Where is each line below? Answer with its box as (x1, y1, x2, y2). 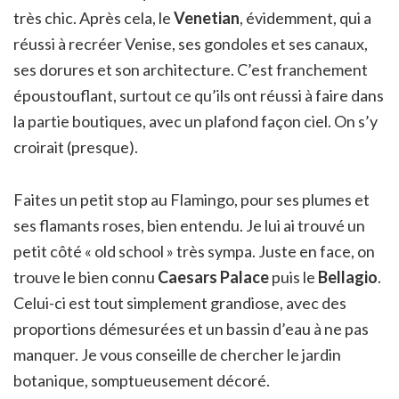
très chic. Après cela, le (13, 7, 174, 28)
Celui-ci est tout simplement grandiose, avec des (13, 292, 346, 313)
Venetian (174, 7, 240, 28)
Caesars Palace (158, 266, 269, 287)
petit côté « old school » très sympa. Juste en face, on (13, 240, 375, 261)
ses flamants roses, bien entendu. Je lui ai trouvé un (13, 215, 365, 235)
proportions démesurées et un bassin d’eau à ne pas (13, 318, 369, 338)
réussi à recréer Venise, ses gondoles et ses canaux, (13, 33, 368, 53)
